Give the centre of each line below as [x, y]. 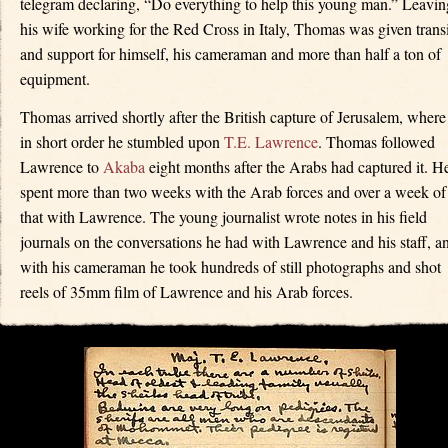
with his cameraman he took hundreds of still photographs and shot [230, 267]
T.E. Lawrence [271, 142]
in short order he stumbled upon [122, 142]
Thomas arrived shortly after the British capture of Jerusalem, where [233, 117]
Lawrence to [61, 167]
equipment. [55, 79]
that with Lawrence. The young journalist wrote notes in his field [223, 217]
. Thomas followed [376, 142]
